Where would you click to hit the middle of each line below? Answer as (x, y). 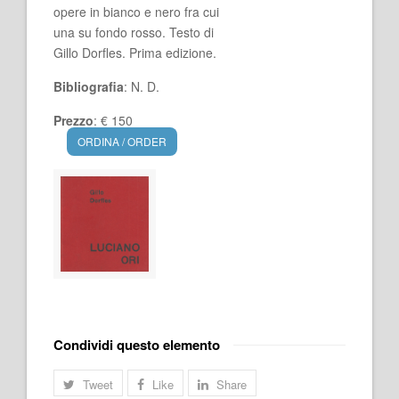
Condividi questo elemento (137, 345)
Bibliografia (89, 86)
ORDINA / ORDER (122, 141)
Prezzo (73, 120)
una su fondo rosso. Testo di (134, 32)
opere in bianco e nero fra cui (136, 12)
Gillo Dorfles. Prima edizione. (135, 53)
